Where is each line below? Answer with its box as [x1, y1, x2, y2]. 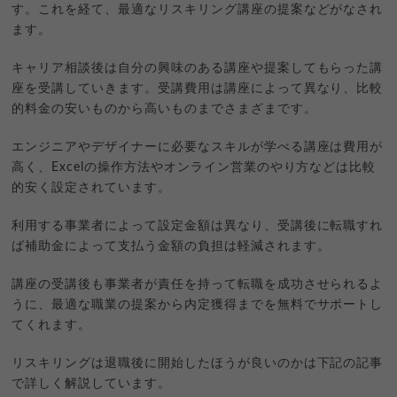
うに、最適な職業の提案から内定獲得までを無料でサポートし [12, 298, 384, 311]
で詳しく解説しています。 [12, 377, 171, 390]
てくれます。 [12, 318, 92, 331]
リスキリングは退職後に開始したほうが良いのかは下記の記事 [12, 356, 384, 370]
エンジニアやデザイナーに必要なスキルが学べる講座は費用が [12, 140, 384, 153]
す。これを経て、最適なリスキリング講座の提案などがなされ [12, 3, 384, 16]
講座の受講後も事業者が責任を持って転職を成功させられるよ [12, 277, 384, 291]
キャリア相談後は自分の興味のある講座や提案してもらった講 [12, 61, 384, 74]
